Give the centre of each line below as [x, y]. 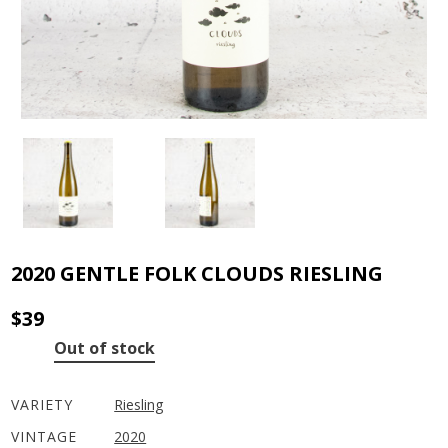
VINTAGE [44, 436]
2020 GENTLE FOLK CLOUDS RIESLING [197, 273]
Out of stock [105, 347]
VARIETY [42, 404]
